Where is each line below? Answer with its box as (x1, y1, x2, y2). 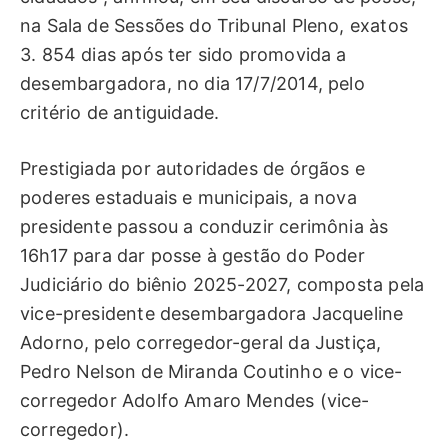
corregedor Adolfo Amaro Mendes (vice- (20, 390, 370, 412)
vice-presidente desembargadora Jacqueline (20, 303, 404, 325)
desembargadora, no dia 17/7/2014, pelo (20, 72, 365, 94)
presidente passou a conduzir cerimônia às (20, 216, 389, 238)
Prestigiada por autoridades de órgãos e (20, 158, 366, 180)
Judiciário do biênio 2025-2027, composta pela (20, 274, 425, 296)
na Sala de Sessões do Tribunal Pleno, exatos (20, 14, 408, 36)
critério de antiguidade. (20, 101, 220, 123)
